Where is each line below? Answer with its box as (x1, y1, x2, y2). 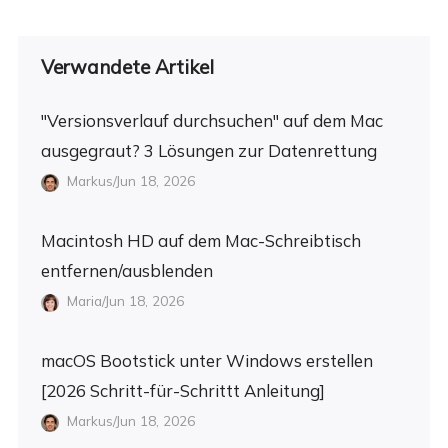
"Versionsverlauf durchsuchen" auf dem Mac (40, 110, 383, 132)
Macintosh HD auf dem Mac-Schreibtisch (40, 230, 361, 252)
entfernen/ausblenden (40, 260, 213, 282)
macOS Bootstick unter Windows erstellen (40, 350, 373, 372)
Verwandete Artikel (40, 54, 214, 79)
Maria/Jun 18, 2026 (63, 292, 185, 310)
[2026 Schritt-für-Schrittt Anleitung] (40, 380, 325, 402)
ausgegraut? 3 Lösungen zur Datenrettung (40, 140, 377, 162)
